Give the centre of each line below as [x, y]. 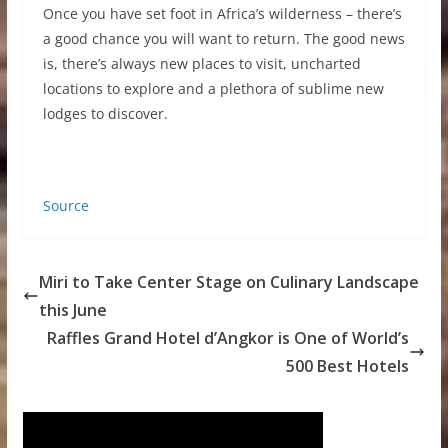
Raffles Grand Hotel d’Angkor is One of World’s [228, 338]
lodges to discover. [105, 114]
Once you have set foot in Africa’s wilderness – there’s [222, 14]
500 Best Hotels [348, 366]
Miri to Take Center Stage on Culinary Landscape [228, 282]
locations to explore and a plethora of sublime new [213, 89]
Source [65, 206]
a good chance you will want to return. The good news [223, 39]
